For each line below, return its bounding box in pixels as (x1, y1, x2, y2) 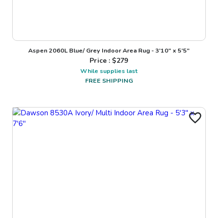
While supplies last (80, 67, 138, 75)
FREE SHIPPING (85, 76, 133, 85)
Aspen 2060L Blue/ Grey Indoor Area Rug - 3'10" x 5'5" (28, 46, 190, 55)
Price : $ (90, 56, 117, 66)
